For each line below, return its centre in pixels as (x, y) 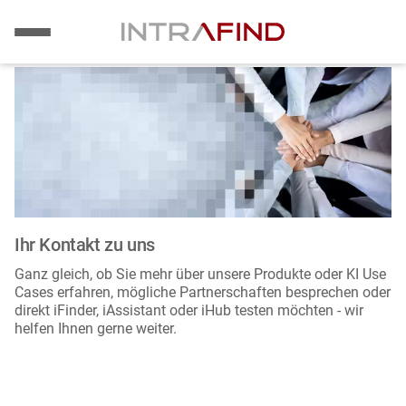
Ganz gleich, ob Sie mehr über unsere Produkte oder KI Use (200, 275)
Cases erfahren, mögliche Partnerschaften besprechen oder (203, 293)
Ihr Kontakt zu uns (85, 245)
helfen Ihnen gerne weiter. (96, 329)
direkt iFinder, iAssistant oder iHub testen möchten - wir (189, 311)
